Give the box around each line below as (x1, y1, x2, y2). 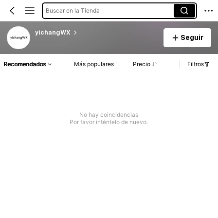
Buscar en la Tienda (45, 6, 100, 14)
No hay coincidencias (79, 111, 139, 119)
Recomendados (3, 60, 46, 68)
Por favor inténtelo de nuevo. (70, 118, 148, 126)
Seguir (180, 33, 203, 41)
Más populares (74, 60, 114, 68)
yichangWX (35, 29, 71, 36)
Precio (132, 60, 150, 68)
